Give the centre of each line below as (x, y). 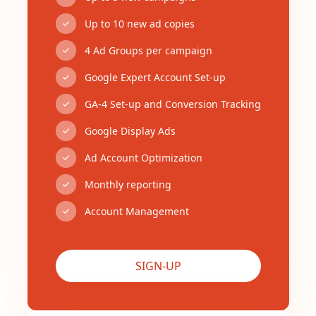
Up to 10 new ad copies (139, 23)
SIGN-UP (158, 266)
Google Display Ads (130, 130)
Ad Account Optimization (143, 157)
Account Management (136, 211)
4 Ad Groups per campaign (148, 50)
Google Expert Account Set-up (155, 77)
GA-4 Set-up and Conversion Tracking (172, 104)
